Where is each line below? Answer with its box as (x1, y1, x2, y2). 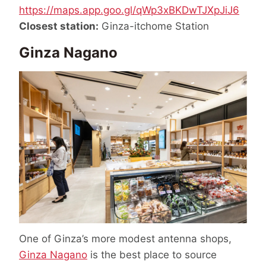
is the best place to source (87, 248, 217, 261)
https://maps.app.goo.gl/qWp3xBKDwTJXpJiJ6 (19, 4, 239, 16)
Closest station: (19, 20, 99, 32)
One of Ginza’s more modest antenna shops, (19, 232, 232, 245)
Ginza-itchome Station (99, 20, 209, 32)
